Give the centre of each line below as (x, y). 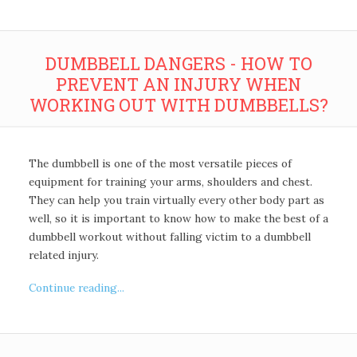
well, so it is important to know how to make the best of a (178, 219)
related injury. (63, 255)
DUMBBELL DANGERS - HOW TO (178, 63)
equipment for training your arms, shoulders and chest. (170, 182)
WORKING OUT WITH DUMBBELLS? (178, 104)
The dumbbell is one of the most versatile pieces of (160, 164)
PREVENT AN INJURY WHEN (178, 84)
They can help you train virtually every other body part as (176, 200)
